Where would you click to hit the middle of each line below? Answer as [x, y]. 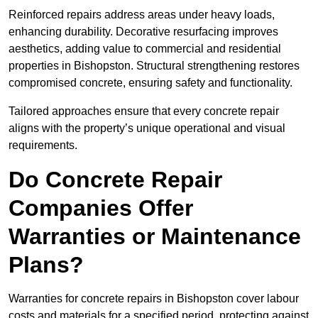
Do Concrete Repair [115, 180]
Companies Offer [101, 208]
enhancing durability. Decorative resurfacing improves [143, 32]
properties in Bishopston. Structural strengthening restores [154, 66]
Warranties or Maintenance [155, 237]
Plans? [46, 265]
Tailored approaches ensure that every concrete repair [144, 111]
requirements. [43, 146]
